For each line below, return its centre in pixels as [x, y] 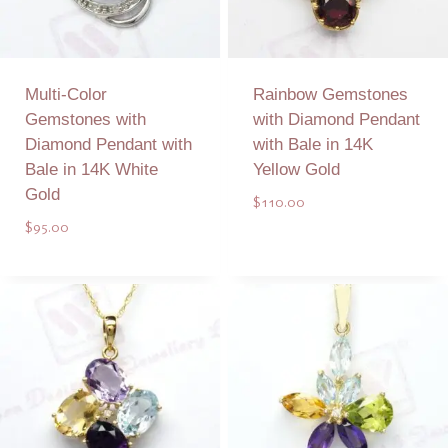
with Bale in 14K [312, 144]
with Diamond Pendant [336, 119]
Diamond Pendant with [108, 144]
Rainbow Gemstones [330, 94]
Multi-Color [65, 94]
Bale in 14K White [91, 169]
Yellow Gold [296, 169]
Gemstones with [85, 119]
